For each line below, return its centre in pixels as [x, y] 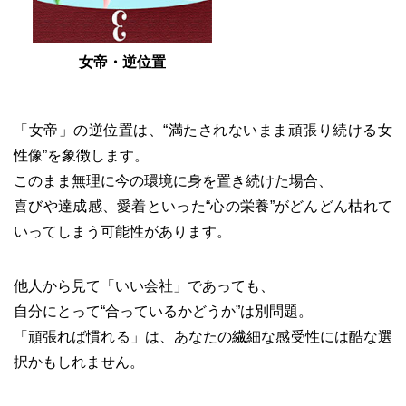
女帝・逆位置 [123, 63]
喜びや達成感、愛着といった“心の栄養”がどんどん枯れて [203, 207]
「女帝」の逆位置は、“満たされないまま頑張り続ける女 [203, 130]
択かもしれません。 [79, 362]
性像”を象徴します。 [81, 156]
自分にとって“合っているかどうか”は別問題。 [163, 312]
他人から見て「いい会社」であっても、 [144, 286]
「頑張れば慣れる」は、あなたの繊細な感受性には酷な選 [203, 337]
